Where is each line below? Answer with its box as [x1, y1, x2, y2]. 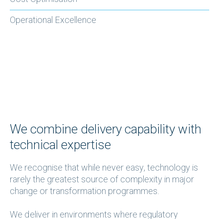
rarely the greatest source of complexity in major [10, 173, 194, 186]
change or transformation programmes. [10, 185, 159, 198]
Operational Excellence [10, 14, 96, 27]
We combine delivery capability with [10, 120, 201, 139]
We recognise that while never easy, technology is [10, 161, 198, 175]
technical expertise [10, 136, 111, 154]
